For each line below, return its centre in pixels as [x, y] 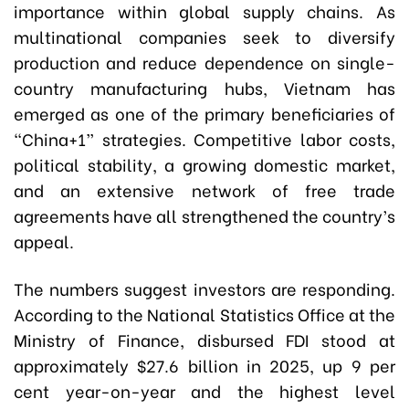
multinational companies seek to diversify [204, 37]
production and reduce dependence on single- [204, 62]
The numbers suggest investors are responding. [204, 288]
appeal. [44, 241]
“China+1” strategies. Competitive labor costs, [204, 139]
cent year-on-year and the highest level [204, 391]
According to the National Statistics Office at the [204, 314]
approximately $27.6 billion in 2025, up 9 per [204, 365]
